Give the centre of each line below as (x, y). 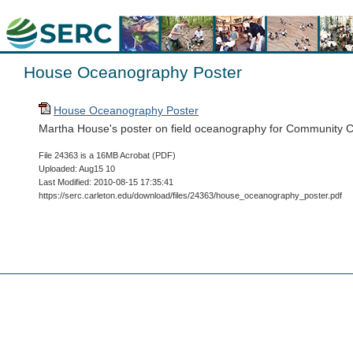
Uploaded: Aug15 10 (77, 169)
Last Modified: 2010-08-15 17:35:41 (106, 182)
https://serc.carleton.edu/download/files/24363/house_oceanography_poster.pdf (190, 195)
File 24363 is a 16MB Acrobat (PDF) (107, 155)
